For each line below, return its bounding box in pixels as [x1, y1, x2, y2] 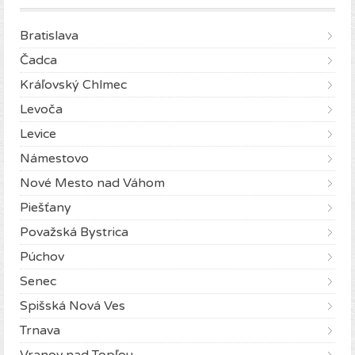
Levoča [20, 101, 63, 118]
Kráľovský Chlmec [20, 77, 127, 94]
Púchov [20, 249, 64, 265]
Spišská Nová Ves [20, 298, 125, 315]
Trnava [20, 323, 60, 339]
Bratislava [20, 28, 78, 44]
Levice [20, 126, 56, 143]
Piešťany [20, 200, 71, 216]
